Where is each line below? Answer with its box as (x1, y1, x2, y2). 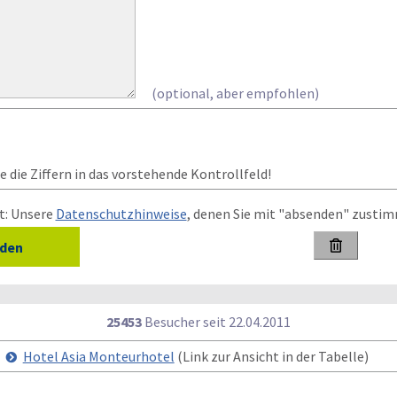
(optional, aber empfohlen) (151, 84, 319, 102)
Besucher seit (142, 313, 229, 331)
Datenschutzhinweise (55, 205, 187, 222)
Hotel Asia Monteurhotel (22, 347, 175, 365)
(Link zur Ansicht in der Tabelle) (174, 347, 369, 365)
